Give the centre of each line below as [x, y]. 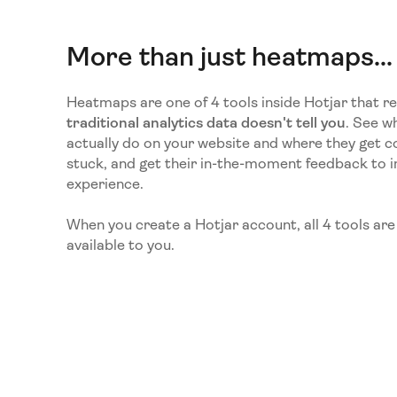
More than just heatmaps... [229, 56]
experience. [105, 184]
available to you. [122, 245]
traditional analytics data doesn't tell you [206, 123]
